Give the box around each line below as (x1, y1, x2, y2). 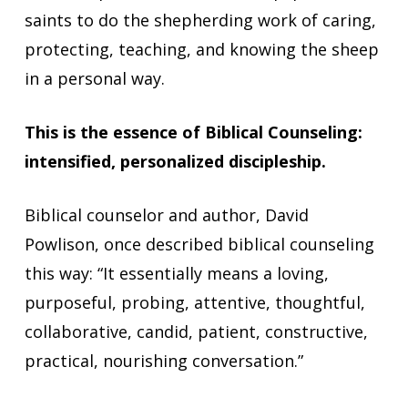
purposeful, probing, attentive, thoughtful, (24, 291, 365, 313)
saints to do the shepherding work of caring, (24, 8, 376, 31)
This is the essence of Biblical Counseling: (24, 120, 362, 143)
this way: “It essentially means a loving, (24, 261, 329, 284)
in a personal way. (24, 66, 165, 89)
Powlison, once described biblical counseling (24, 232, 374, 255)
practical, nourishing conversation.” (24, 349, 303, 372)
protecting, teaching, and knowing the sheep (24, 37, 379, 60)
